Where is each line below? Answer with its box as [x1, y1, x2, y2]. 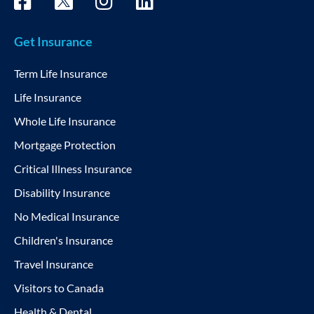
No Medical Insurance [14, 209, 119, 223]
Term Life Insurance [14, 66, 107, 80]
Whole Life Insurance [14, 114, 116, 128]
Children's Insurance [14, 233, 113, 247]
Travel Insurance [14, 257, 93, 271]
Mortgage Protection [14, 137, 116, 151]
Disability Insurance [14, 185, 110, 199]
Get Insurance [14, 33, 93, 49]
